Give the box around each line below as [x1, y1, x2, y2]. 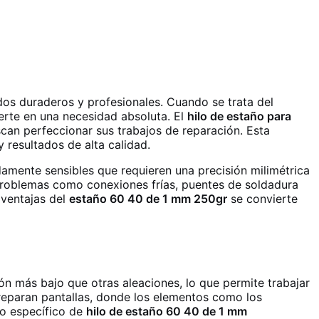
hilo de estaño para [187, 109, 291, 124]
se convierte [227, 192, 298, 206]
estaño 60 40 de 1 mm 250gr [69, 192, 227, 206]
